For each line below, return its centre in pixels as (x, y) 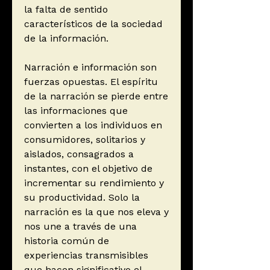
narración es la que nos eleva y (96, 212)
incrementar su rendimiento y (94, 183)
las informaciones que (76, 111)
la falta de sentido (66, 10)
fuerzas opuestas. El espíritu (91, 82)
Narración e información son (90, 67)
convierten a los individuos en (93, 125)
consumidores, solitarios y (85, 140)
